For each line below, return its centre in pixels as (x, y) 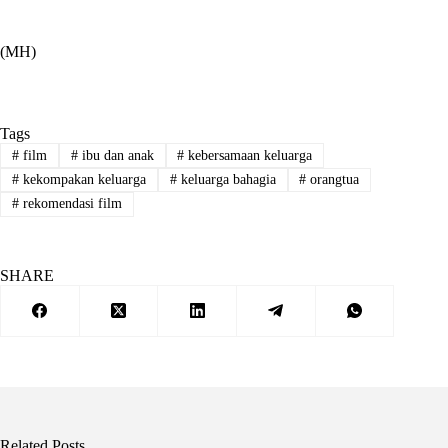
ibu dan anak (115, 155)
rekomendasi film (70, 204)
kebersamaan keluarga (248, 155)
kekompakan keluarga (82, 179)
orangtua (333, 179)
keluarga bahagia (226, 179)
